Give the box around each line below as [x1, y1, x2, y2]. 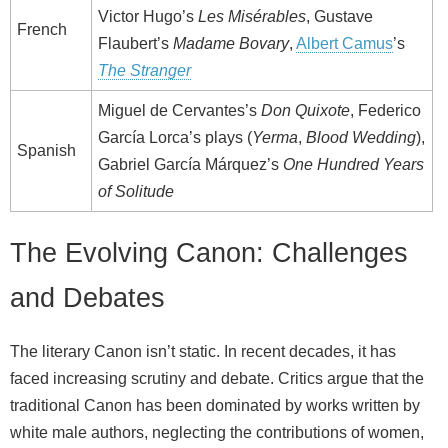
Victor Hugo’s [98, 7, 198, 25]
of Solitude [98, 182, 174, 200]
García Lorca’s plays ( [98, 128, 252, 146]
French [17, 20, 67, 38]
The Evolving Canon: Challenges [10, 236, 408, 268]
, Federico [350, 101, 421, 119]
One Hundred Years [283, 155, 424, 173]
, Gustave [306, 7, 373, 25]
